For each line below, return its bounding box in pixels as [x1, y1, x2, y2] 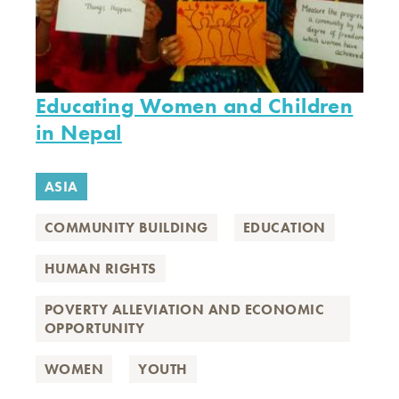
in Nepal [36, 118, 122, 146]
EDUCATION [242, 218, 326, 237]
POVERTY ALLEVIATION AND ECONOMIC [45, 300, 325, 319]
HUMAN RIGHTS [45, 259, 157, 278]
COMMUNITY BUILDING [45, 218, 208, 237]
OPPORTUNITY [45, 319, 145, 338]
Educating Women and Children [36, 92, 354, 119]
